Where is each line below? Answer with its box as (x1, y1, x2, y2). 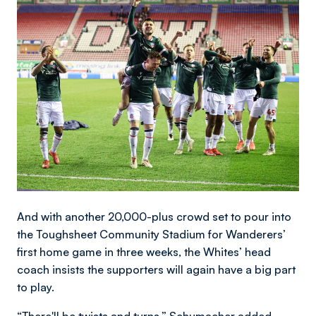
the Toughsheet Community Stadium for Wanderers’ (17, 226, 286, 241)
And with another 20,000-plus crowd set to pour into (17, 209, 291, 224)
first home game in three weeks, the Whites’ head (17, 244, 271, 259)
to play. (17, 279, 54, 294)
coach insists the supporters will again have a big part (17, 262, 296, 276)
